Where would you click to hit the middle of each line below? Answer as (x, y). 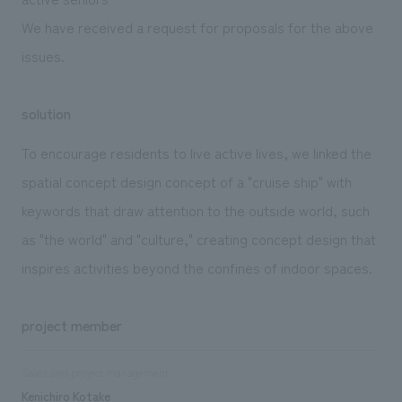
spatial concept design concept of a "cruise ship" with (186, 181)
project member (71, 324)
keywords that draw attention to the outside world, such (195, 210)
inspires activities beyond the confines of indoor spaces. (197, 267)
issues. (43, 55)
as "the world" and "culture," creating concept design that (198, 238)
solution (46, 113)
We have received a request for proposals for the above (197, 26)
